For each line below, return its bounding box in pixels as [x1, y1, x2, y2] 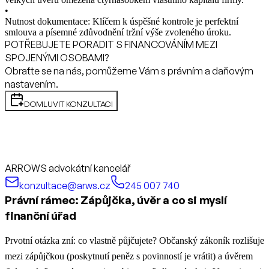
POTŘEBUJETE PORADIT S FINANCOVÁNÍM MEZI [5, 38, 217, 51]
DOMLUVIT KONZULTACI [24, 99, 113, 109]
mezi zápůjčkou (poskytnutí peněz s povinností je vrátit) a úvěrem [5, 251, 253, 262]
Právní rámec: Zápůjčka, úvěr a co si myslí [5, 193, 227, 208]
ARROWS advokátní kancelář [5, 162, 130, 175]
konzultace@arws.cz [19, 180, 110, 192]
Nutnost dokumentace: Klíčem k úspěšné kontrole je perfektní [5, 16, 238, 27]
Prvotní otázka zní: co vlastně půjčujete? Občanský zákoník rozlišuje [5, 235, 264, 246]
